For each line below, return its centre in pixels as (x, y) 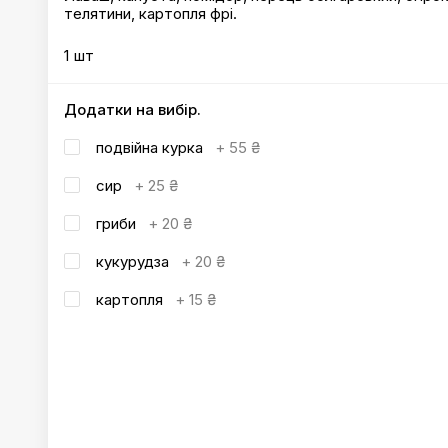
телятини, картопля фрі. (150, 13)
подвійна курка (149, 147)
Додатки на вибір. (132, 109)
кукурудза (132, 261)
